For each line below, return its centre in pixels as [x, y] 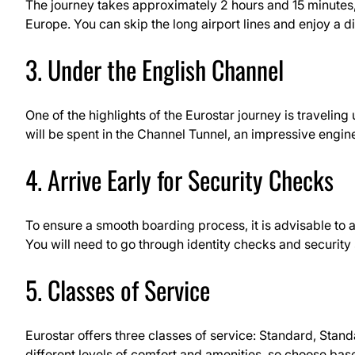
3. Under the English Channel [155, 69]
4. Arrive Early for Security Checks [179, 179]
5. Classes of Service [118, 289]
